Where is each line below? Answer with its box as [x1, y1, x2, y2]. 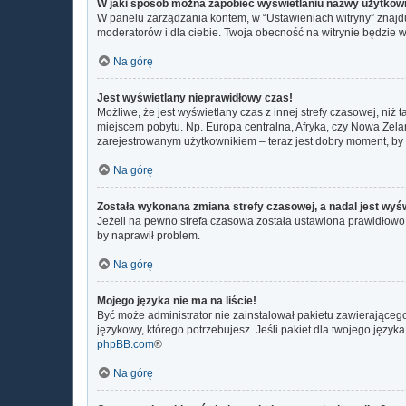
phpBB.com [97, 337, 154, 351]
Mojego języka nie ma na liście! [97, 294, 256, 307]
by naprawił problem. [97, 228, 200, 242]
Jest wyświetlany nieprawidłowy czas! [97, 91, 293, 104]
